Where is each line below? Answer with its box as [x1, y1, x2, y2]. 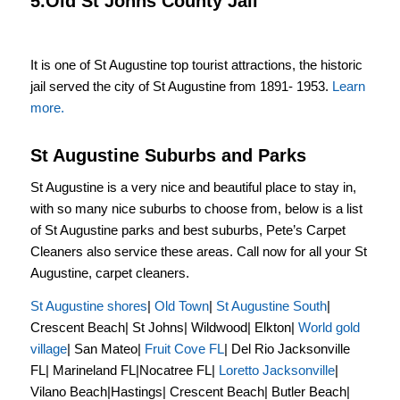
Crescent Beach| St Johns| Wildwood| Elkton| [29, 319, 298, 335]
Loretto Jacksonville [218, 362, 335, 378]
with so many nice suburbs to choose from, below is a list [29, 201, 362, 216]
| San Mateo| [66, 340, 141, 356]
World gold [297, 319, 360, 335]
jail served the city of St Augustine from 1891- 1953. [29, 79, 332, 95]
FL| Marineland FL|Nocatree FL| [29, 362, 219, 378]
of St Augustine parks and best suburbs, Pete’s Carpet [29, 222, 346, 237]
